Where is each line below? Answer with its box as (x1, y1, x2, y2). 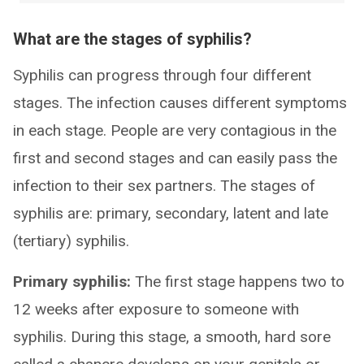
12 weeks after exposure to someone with (13, 300, 299, 319)
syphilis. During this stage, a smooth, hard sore (13, 327, 331, 347)
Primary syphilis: (13, 272, 131, 292)
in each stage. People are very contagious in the (13, 121, 336, 141)
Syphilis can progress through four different (13, 66, 311, 85)
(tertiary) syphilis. (13, 232, 129, 251)
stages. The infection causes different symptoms (13, 93, 347, 113)
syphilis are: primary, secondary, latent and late (13, 204, 328, 223)
